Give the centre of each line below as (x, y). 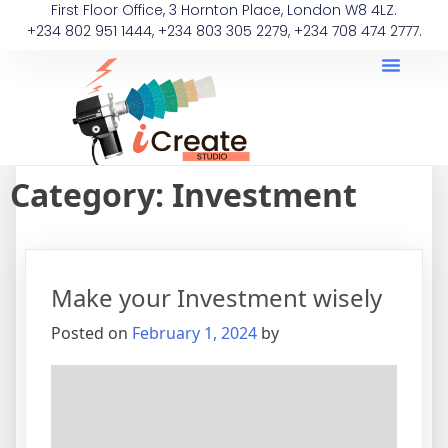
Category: (91, 195)
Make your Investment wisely (216, 298)
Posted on (91, 333)
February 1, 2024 (194, 333)
